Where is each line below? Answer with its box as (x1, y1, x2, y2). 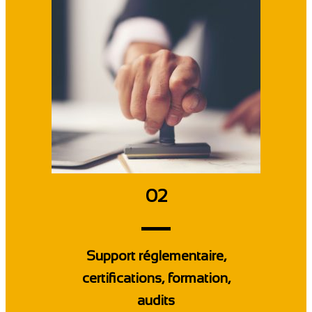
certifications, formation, (81, 270, 231, 286)
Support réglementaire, (86, 248, 226, 263)
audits (137, 292, 175, 308)
